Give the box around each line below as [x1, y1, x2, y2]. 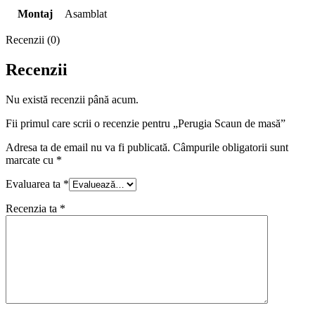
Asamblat [65, 8, 107, 20]
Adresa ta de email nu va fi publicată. [6, 141, 170, 154]
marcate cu [6, 154, 56, 167]
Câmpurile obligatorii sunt [173, 141, 288, 154]
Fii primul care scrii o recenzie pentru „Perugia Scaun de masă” [6, 117, 285, 130]
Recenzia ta [6, 202, 60, 215]
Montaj [17, 8, 53, 20]
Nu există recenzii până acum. [6, 94, 139, 106]
